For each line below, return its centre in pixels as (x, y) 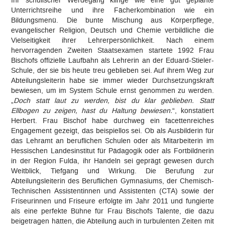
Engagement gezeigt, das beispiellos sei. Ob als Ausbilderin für (113, 131)
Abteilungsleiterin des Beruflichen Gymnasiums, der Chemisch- (113, 181)
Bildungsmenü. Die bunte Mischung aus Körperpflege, (113, 20)
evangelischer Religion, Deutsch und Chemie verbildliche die (113, 30)
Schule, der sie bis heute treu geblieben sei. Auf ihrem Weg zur (113, 70)
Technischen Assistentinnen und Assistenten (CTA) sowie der (113, 191)
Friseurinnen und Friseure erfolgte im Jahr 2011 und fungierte (113, 201)
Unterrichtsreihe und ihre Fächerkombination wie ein (113, 10)
